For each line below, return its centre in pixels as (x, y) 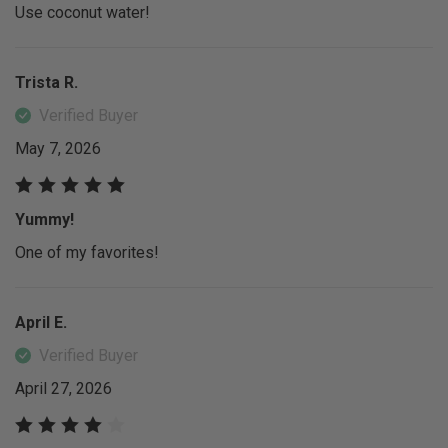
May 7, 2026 (58, 149)
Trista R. (46, 83)
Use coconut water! (82, 13)
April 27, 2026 (63, 388)
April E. (41, 322)
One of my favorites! (87, 252)
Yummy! (44, 219)
